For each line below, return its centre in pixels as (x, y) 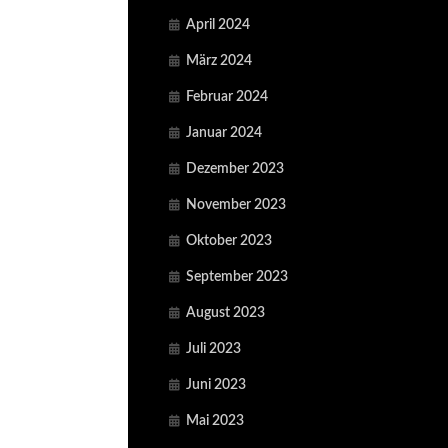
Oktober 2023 (229, 240)
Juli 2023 (213, 348)
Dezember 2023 (235, 168)
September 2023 (237, 276)
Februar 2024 (227, 96)
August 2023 (225, 312)
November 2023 (236, 204)
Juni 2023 (216, 384)
